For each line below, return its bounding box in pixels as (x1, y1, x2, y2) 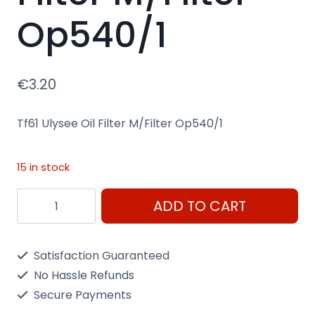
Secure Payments (31, 287, 131, 304)
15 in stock (17, 160, 70, 175)
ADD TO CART (153, 196, 246, 217)
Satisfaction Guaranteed (31, 247, 169, 264)
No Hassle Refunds (31, 267, 134, 284)
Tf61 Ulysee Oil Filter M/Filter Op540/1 (17, 115, 223, 132)
